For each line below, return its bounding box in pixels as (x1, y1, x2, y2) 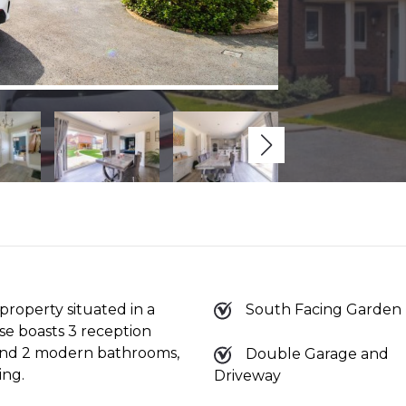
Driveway (213, 366, 281, 384)
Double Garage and (245, 344, 389, 362)
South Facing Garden (245, 300, 401, 318)
